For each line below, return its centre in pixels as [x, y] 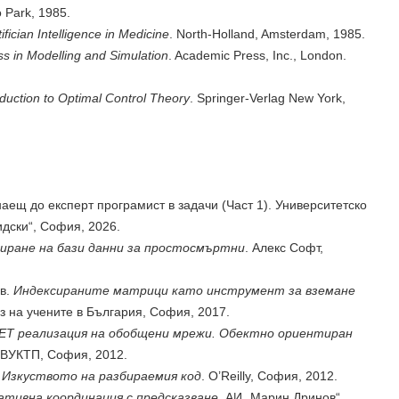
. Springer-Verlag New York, [268, 98]
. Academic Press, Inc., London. [257, 55]
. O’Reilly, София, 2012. [269, 376]
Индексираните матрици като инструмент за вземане [184, 290]
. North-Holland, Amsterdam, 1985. [267, 34]
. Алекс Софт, [284, 248]
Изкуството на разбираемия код [102, 376]
